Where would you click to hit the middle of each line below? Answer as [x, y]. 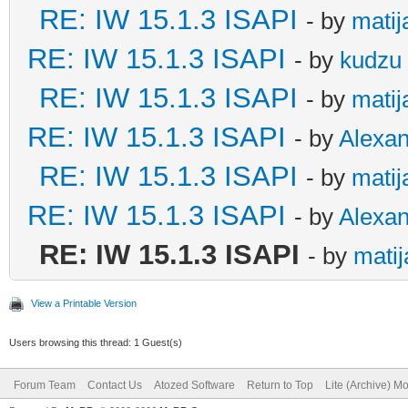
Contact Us [115, 385]
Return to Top [280, 385]
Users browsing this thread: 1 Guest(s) [96, 342]
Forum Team [45, 385]
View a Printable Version [84, 303]
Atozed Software [194, 385]
